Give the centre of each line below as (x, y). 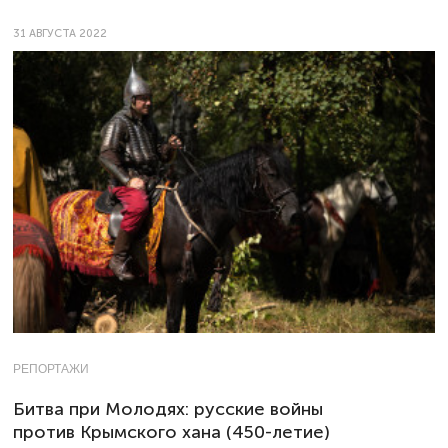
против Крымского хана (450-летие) (171, 432)
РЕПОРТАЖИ (51, 369)
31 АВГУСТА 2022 (60, 33)
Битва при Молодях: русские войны (168, 409)
